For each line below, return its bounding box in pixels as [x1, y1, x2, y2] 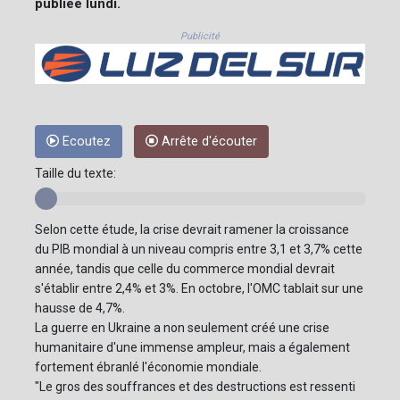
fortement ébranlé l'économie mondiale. [35, 360, 262, 375]
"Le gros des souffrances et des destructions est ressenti [35, 379, 355, 395]
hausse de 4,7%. [35, 301, 125, 316]
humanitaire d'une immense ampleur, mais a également [35, 340, 350, 355]
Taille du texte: [35, 166, 116, 181]
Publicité [180, 29, 220, 42]
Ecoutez [59, 134, 111, 150]
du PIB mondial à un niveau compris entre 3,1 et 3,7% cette [35, 242, 362, 257]
